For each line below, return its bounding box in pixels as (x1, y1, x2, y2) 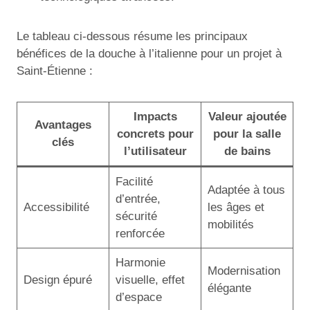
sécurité (115, 209, 157, 223)
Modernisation (207, 264, 280, 277)
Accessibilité (23, 200, 89, 214)
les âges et (207, 200, 264, 214)
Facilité (115, 174, 153, 188)
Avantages (35, 118, 91, 131)
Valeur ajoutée (208, 109, 286, 123)
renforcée (115, 226, 165, 240)
